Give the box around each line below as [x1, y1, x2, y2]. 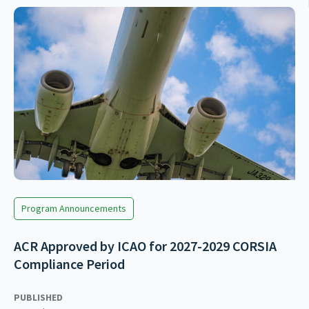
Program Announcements [21, 201, 126, 215]
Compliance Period [14, 255, 125, 272]
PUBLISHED [14, 290, 63, 303]
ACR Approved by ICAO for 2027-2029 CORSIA [14, 237, 277, 255]
